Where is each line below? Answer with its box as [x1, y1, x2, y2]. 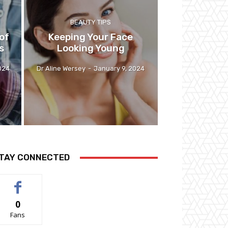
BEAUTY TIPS [70, 18, 111, 26]
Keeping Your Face [48, 31, 133, 43]
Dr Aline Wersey [37, 65, 86, 73]
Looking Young [56, 42, 125, 54]
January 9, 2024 [94, 65, 145, 73]
